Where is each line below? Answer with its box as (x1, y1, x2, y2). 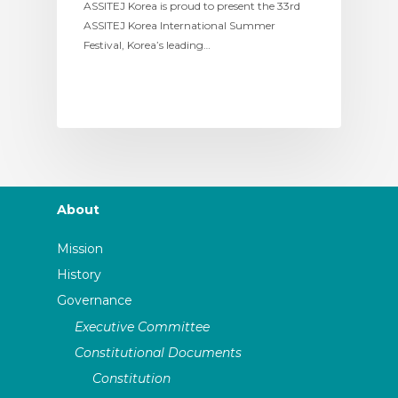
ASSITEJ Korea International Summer (84, 19, 275, 33)
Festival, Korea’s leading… (84, 38, 211, 52)
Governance (57, 292, 133, 309)
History (57, 267, 102, 283)
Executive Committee (75, 318, 211, 335)
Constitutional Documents (75, 344, 243, 361)
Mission (57, 241, 104, 258)
